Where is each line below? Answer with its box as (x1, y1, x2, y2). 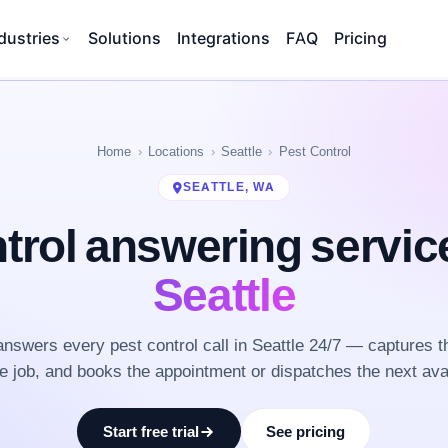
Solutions (88, 28, 161, 48)
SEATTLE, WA (182, 180, 276, 194)
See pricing (266, 422, 346, 442)
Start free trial (102, 422, 199, 442)
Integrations (177, 28, 270, 48)
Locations (148, 143, 205, 159)
